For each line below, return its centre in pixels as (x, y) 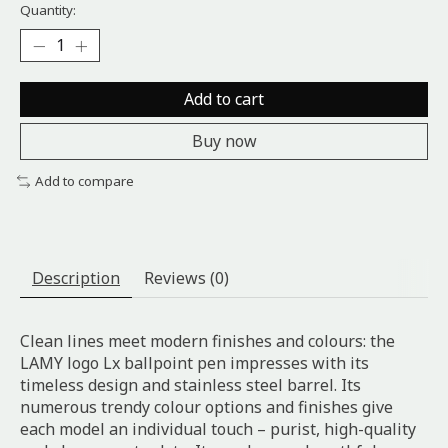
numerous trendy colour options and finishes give (206, 407)
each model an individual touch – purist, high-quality (218, 429)
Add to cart (224, 99)
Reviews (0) (186, 278)
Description (76, 278)
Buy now (224, 141)
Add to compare (84, 181)
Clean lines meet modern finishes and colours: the (207, 341)
